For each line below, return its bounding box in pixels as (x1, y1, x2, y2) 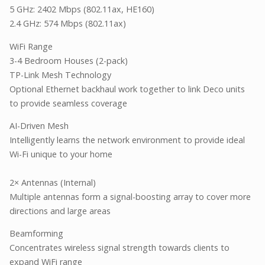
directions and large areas (9, 205, 111, 216)
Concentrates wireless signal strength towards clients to (9, 242, 230, 254)
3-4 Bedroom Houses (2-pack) (9, 54, 128, 66)
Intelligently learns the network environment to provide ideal (9, 134, 245, 146)
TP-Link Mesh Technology (9, 69, 111, 80)
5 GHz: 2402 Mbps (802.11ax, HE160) (9, 4, 154, 15)
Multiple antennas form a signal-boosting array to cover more (9, 190, 251, 202)
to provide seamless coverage (9, 97, 127, 109)
